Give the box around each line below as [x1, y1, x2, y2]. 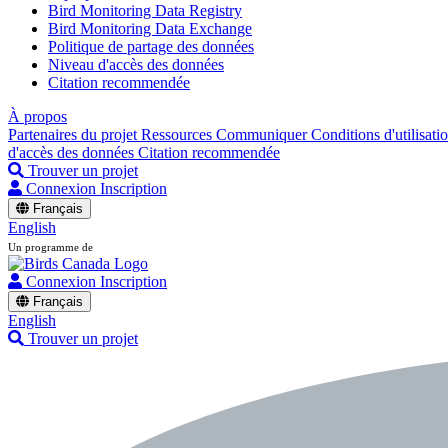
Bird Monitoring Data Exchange [48, 20, 252, 37]
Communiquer [216, 126, 311, 143]
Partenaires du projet [8, 126, 141, 143]
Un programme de [8, 241, 93, 253]
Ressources [141, 126, 216, 143]
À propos [8, 108, 67, 125]
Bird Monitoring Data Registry [48, 2, 242, 19]
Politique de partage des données [48, 38, 254, 55]
